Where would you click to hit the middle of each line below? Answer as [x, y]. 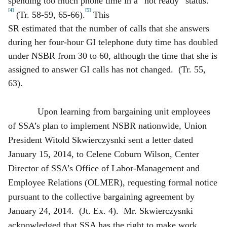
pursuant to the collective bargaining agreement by [101, 196]
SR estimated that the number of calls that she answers [109, 28]
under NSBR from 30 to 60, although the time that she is [113, 55]
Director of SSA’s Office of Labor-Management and [104, 168]
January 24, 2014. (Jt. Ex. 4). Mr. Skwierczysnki [101, 211]
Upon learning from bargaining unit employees [121, 111]
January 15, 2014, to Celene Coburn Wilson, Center [104, 154]
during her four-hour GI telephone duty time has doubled [113, 42]
